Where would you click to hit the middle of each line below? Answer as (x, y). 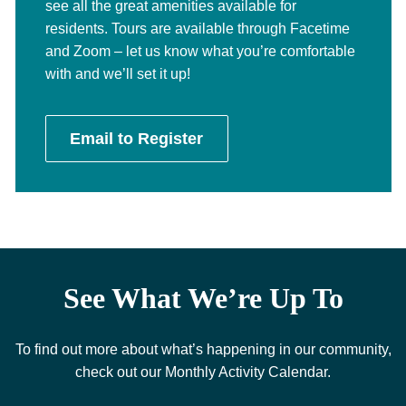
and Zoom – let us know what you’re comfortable (200, 51)
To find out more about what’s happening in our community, (203, 349)
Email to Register (137, 139)
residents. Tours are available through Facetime (197, 29)
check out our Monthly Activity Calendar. (203, 372)
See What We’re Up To (203, 298)
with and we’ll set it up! (117, 74)
